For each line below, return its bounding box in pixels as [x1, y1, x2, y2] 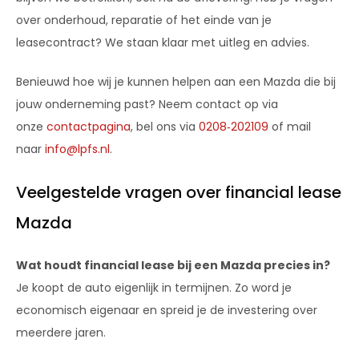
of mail [268, 118, 311, 135]
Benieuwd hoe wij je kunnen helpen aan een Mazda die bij [16, 73, 336, 90]
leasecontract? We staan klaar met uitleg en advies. [16, 34, 309, 50]
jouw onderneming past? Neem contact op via [16, 95, 278, 112]
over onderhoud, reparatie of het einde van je [16, 11, 272, 28]
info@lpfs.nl [45, 140, 110, 157]
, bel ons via [131, 118, 199, 135]
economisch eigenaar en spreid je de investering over [16, 301, 317, 318]
